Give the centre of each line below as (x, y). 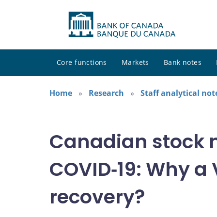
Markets (135, 62)
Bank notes (183, 62)
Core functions (82, 62)
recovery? (97, 197)
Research (106, 93)
